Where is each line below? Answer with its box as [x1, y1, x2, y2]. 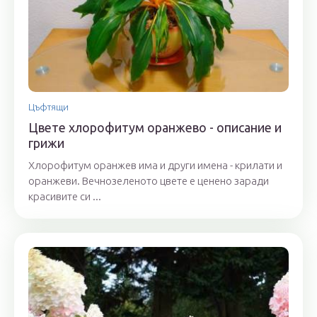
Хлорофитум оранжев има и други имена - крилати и [28, 159, 282, 172]
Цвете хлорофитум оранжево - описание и [28, 120, 282, 135]
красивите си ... [28, 190, 101, 203]
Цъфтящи [28, 102, 69, 113]
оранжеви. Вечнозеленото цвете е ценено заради [28, 175, 269, 188]
